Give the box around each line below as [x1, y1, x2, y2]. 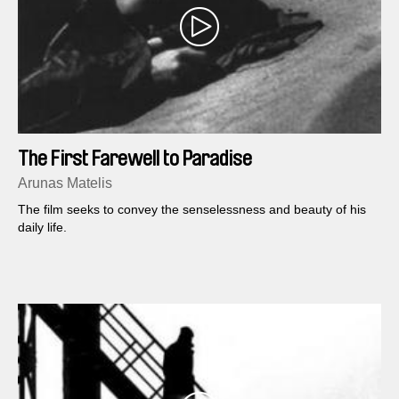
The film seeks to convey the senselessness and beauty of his [18, 202, 366, 217]
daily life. [18, 220, 67, 235]
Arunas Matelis [18, 175, 112, 191]
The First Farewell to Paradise [18, 148, 252, 170]
